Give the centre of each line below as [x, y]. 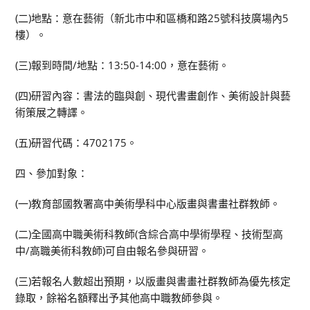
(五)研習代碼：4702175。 [76, 143]
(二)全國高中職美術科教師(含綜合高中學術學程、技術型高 [149, 234]
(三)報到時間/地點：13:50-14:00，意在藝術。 [122, 65]
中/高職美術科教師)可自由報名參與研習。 [112, 250]
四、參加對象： [52, 173]
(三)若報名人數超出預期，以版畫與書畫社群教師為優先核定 [153, 281]
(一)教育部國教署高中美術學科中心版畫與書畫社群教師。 [148, 203]
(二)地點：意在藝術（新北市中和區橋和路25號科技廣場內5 [152, 18]
